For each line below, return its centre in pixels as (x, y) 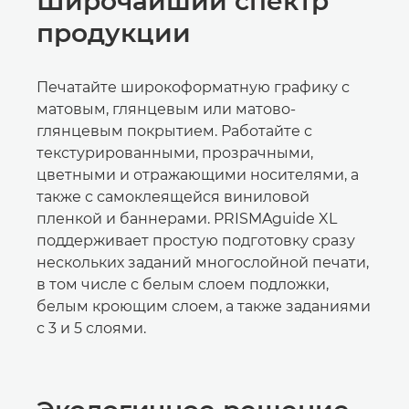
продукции (114, 33)
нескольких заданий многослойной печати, (203, 262)
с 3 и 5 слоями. (91, 328)
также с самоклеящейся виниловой (173, 197)
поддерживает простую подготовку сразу (196, 241)
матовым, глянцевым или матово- (166, 109)
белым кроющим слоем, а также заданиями (204, 306)
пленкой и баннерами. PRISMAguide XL (187, 219)
